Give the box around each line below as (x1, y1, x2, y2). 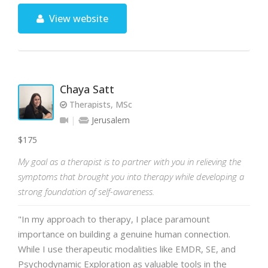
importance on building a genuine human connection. (18, 228, 230, 240)
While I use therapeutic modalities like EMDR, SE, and (18, 243, 236, 255)
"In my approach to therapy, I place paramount (18, 213, 210, 225)
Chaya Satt (60, 82, 114, 96)
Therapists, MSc (67, 99, 132, 110)
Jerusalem (89, 114, 130, 126)
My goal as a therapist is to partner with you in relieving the (18, 156, 241, 167)
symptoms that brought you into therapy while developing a (18, 170, 244, 182)
